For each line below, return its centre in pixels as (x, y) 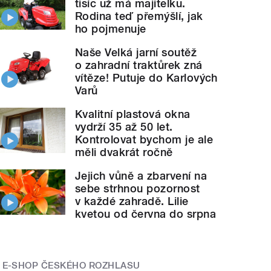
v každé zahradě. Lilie (132, 201)
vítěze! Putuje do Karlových (146, 78)
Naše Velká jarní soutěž (136, 53)
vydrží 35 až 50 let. (124, 127)
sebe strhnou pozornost (138, 189)
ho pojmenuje (111, 29)
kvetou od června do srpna (146, 214)
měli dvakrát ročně (124, 152)
